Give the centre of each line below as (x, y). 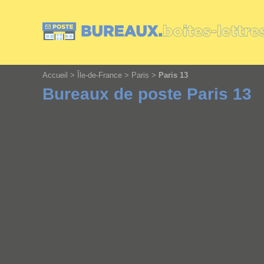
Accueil (55, 75)
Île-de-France (100, 75)
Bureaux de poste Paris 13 (147, 94)
